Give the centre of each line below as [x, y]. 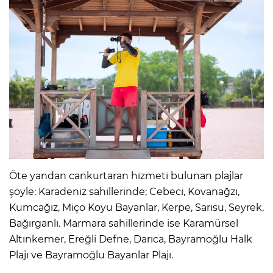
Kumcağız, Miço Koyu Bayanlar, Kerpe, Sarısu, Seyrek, [136, 208]
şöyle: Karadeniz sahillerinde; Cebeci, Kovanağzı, [124, 192]
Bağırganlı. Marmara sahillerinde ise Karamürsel [124, 224]
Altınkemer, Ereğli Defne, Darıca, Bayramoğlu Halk [131, 239]
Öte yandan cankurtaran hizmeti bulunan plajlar [126, 176]
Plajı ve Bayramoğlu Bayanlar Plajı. [91, 255]
